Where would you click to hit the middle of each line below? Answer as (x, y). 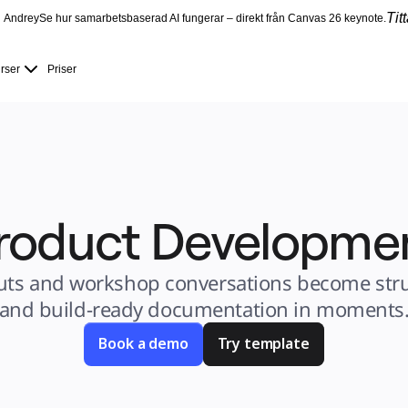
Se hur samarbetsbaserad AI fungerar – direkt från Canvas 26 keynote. (213, 18)
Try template (263, 343)
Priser (62, 69)
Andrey (21, 18)
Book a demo (143, 343)
